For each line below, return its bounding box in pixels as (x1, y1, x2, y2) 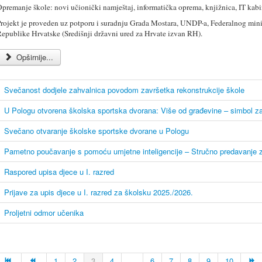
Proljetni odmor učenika (4, 206, 84, 218)
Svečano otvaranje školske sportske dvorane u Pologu (4, 125, 189, 136)
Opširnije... (14, 51, 54, 63)
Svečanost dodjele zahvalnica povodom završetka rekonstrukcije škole (4, 84, 244, 95)
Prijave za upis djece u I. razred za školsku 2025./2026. (4, 186, 193, 198)
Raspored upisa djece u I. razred (4, 166, 114, 177)
